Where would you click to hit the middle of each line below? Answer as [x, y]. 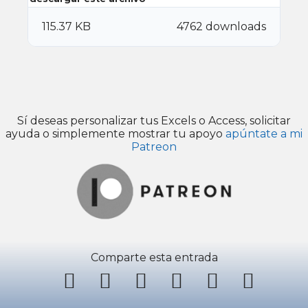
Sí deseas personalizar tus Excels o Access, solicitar [154, 121]
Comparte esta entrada [154, 258]
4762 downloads [221, 27]
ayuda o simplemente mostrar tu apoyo [115, 134]
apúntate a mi [264, 134]
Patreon [154, 147]
